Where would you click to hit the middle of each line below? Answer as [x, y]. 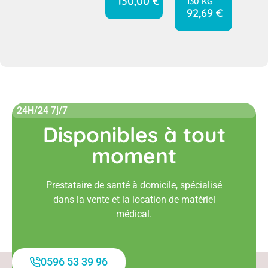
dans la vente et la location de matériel [134, 200]
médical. [134, 214]
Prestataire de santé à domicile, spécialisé [134, 185]
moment [134, 156]
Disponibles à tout [134, 135]
